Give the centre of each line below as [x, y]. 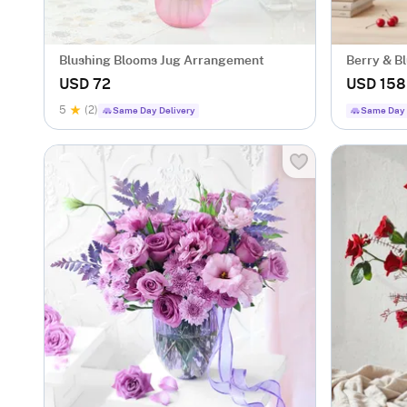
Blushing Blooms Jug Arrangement [162, 61]
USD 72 [85, 84]
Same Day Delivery [154, 111]
